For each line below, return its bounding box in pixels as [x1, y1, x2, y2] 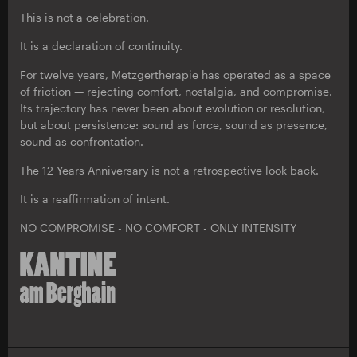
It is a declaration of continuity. [20, 39, 182, 53]
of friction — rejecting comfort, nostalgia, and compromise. [20, 84, 332, 98]
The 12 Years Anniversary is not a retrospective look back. [20, 163, 319, 177]
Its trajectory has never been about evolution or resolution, [20, 101, 325, 115]
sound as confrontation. [20, 135, 143, 148]
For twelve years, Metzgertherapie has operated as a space [20, 68, 331, 81]
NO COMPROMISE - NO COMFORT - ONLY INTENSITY [20, 221, 300, 234]
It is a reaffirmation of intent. [20, 192, 170, 206]
